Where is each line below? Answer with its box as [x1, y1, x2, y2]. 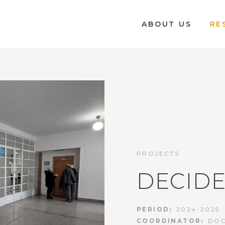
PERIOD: [137, 205, 172, 213]
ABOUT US [142, 19, 192, 29]
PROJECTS [137, 149, 180, 157]
